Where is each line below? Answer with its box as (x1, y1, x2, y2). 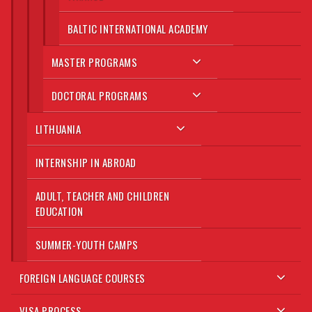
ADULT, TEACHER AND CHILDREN (35, 187, 170, 203)
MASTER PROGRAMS (51, 54, 138, 70)
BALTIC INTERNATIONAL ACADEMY (67, 20, 208, 36)
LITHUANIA (35, 120, 81, 136)
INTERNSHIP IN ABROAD (35, 154, 136, 170)
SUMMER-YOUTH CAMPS (35, 236, 139, 252)
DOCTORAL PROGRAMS (51, 87, 148, 103)
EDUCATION (35, 203, 84, 219)
